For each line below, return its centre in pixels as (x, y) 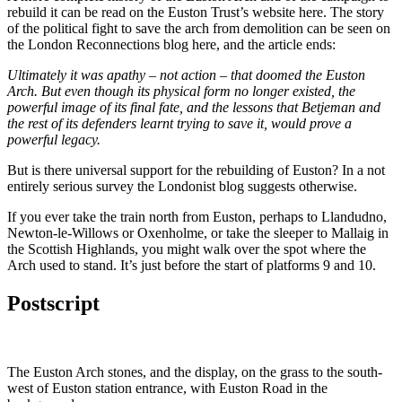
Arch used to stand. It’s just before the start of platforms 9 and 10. (192, 266)
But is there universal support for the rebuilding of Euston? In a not (196, 170)
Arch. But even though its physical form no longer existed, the (181, 92)
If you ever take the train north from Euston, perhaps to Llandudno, (197, 217)
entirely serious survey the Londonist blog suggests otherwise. (182, 187)
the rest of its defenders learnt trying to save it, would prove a (179, 124)
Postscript (53, 304)
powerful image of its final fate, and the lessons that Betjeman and (194, 108)
